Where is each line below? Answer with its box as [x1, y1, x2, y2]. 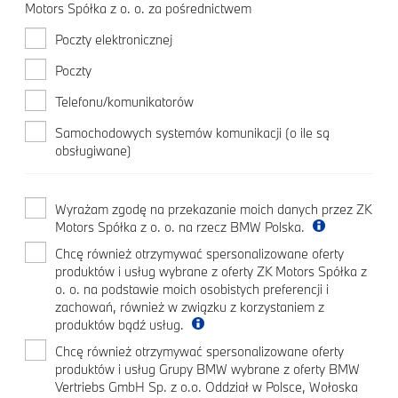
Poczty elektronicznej [55, 31, 172, 48]
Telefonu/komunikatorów [55, 93, 194, 110]
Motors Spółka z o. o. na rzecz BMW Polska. [55, 219, 308, 235]
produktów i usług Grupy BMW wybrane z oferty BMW [55, 361, 360, 378]
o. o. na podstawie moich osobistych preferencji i [55, 281, 329, 298]
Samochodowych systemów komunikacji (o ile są [55, 124, 330, 141]
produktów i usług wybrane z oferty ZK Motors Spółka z [55, 263, 367, 280]
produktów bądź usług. [55, 316, 187, 333]
